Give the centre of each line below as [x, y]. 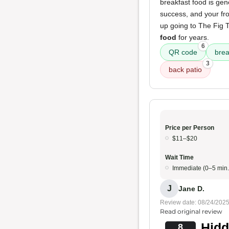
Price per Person [190, 128]
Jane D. [191, 188]
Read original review [191, 211]
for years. [193, 37]
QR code [183, 52]
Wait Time [179, 157]
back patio [185, 70]
